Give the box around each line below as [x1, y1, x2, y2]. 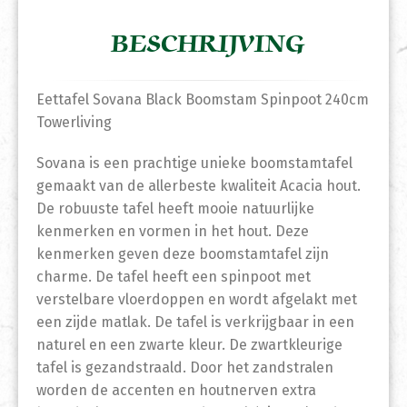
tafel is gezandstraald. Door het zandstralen [36, 359, 333, 377]
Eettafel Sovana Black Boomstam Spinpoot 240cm [36, 91, 369, 109]
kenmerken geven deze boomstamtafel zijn [36, 245, 329, 263]
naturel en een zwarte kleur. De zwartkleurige [36, 336, 342, 354]
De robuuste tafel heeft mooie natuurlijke [36, 200, 314, 218]
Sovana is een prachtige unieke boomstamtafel [36, 154, 352, 173]
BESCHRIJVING [111, 29, 305, 61]
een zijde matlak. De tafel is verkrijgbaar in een [36, 313, 354, 332]
